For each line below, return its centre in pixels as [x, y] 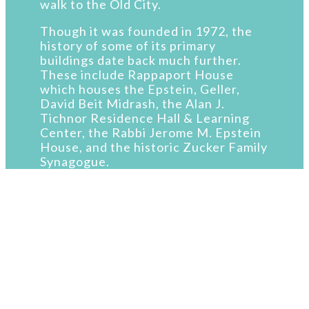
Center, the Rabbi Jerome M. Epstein [151, 133]
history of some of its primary [128, 46]
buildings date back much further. [141, 60]
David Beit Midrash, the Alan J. [132, 104]
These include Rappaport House [137, 75]
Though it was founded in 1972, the [146, 31]
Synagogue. [75, 162]
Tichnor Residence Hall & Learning [145, 118]
